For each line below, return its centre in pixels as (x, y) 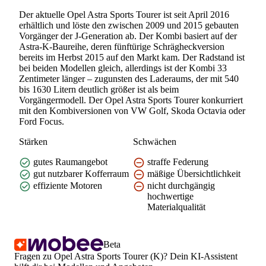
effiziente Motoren (68, 185)
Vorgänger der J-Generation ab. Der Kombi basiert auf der (128, 36)
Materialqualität (176, 207)
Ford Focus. (42, 121)
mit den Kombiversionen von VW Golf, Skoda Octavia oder (132, 110)
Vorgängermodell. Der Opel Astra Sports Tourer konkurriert (131, 100)
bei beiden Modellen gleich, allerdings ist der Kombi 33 (123, 68)
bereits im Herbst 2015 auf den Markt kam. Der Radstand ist (132, 57)
